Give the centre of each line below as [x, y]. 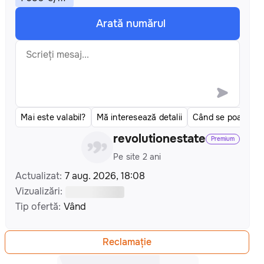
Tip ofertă [37, 207]
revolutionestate [159, 139]
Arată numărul [131, 24]
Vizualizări [38, 191]
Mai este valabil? [53, 117]
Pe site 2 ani [137, 157]
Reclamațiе [127, 242]
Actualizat [38, 176]
